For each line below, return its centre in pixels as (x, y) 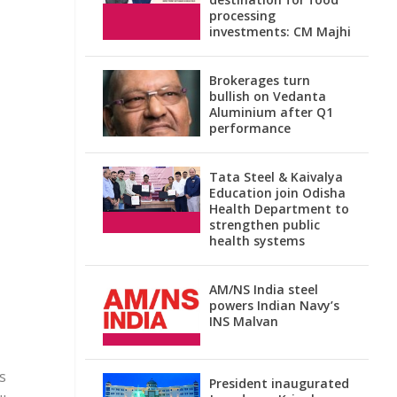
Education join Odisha (277, 193)
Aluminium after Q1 (271, 112)
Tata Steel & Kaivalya (276, 177)
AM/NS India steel (264, 289)
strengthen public (265, 225)
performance (250, 128)
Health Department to (279, 209)
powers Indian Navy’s (274, 305)
